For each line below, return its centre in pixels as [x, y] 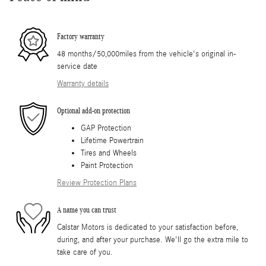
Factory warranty [81, 37]
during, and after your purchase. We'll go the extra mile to [153, 240]
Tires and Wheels [109, 153]
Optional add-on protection [94, 111]
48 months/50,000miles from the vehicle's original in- [147, 54]
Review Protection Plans [97, 183]
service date [77, 66]
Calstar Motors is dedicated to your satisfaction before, [148, 227]
